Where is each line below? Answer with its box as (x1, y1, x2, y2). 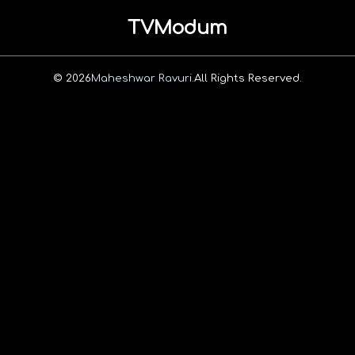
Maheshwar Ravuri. (91, 71, 194, 84)
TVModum (128, 17, 227, 39)
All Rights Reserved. (194, 71, 302, 84)
